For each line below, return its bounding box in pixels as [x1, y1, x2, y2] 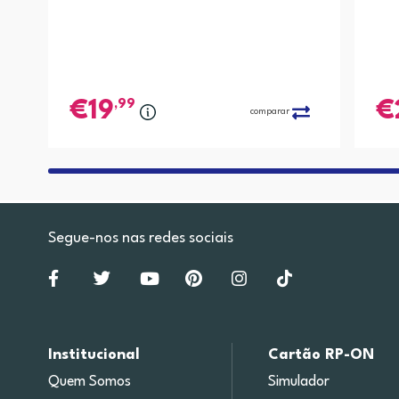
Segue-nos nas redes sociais [47, 230, 233, 246]
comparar [249, 107, 289, 117]
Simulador [268, 375, 330, 390]
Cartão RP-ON [268, 347, 375, 363]
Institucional [47, 347, 140, 363]
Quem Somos [47, 375, 131, 390]
